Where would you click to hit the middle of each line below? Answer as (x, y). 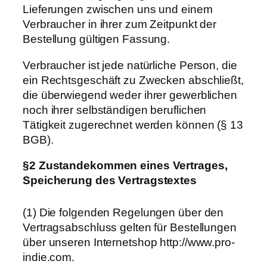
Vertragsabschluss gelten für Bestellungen (130, 227)
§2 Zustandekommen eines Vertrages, (125, 166)
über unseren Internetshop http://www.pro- (129, 242)
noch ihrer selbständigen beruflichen (115, 110)
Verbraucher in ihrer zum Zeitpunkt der (120, 24)
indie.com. (49, 257)
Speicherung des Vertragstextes (110, 181)
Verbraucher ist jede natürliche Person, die (130, 65)
